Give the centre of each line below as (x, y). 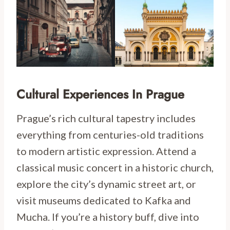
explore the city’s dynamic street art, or (106, 184)
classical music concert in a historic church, (115, 168)
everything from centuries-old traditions (110, 135)
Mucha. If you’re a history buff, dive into (108, 217)
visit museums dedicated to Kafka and (104, 200)
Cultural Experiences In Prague (100, 94)
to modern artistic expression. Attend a (106, 151)
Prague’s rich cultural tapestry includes (106, 118)
